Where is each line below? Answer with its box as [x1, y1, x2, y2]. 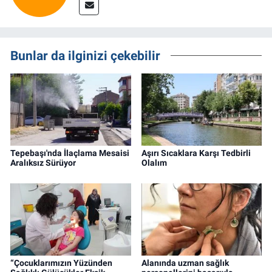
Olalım [141, 158, 167, 168]
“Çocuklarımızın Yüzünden [10, 257, 112, 268]
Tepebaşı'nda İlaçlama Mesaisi [10, 148, 129, 158]
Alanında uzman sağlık [141, 257, 229, 268]
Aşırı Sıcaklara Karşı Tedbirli [141, 148, 251, 158]
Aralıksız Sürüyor [10, 158, 76, 168]
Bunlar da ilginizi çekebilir [10, 47, 160, 63]
